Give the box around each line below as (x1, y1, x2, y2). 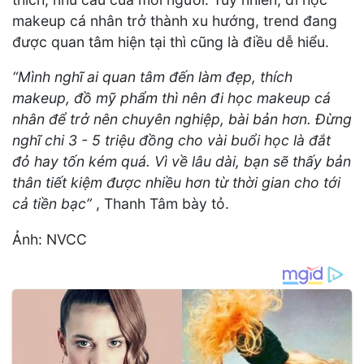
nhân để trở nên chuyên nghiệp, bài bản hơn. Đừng (12, 110, 352, 128)
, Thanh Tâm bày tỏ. (96, 195, 229, 213)
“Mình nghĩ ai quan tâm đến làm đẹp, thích (12, 68, 292, 86)
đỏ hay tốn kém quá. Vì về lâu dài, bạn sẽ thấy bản (12, 153, 351, 171)
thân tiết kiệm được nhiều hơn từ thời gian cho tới (12, 174, 340, 192)
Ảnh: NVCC (12, 230, 87, 248)
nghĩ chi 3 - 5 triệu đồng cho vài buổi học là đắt (12, 132, 331, 149)
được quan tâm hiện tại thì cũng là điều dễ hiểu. (12, 32, 329, 50)
